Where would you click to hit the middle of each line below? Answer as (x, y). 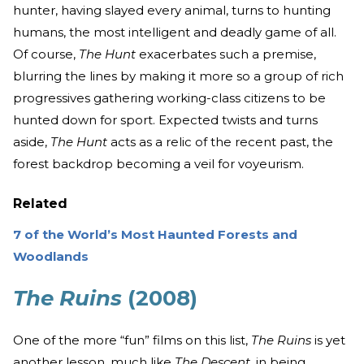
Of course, (46, 54)
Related (40, 204)
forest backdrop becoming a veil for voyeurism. (158, 164)
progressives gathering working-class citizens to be (169, 98)
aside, (32, 142)
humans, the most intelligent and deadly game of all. (175, 32)
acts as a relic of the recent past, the (220, 142)
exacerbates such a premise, (226, 54)
